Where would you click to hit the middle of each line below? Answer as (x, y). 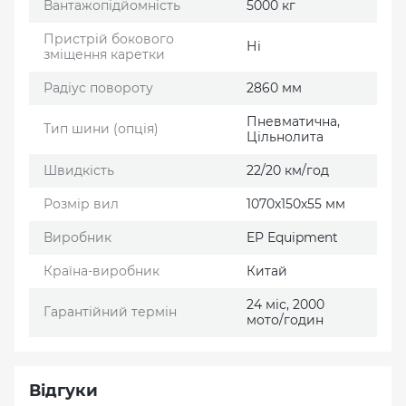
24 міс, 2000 (285, 305)
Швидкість (79, 171)
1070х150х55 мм (296, 204)
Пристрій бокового (109, 39)
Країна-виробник (101, 271)
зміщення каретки (104, 55)
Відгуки (63, 391)
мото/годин (285, 320)
